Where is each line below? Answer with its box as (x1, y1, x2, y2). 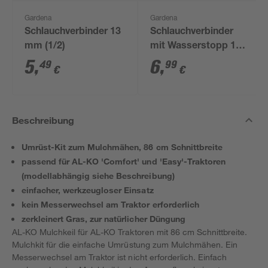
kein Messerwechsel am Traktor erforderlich (22, 199, 199, 209)
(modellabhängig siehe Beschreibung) (22, 170, 175, 181)
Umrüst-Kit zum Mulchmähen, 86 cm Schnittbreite (22, 142, 223, 152)
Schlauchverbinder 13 (25, 28, 121, 37)
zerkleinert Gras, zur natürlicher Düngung (22, 214, 185, 224)
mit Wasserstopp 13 (150, 42, 242, 51)
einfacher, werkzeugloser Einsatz (22, 185, 154, 195)
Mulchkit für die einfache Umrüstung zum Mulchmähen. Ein (12, 239, 237, 249)
